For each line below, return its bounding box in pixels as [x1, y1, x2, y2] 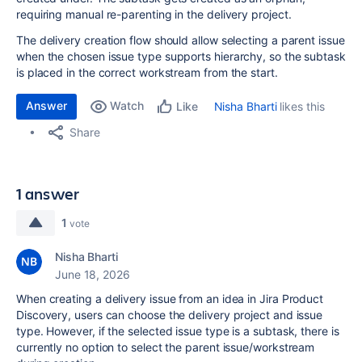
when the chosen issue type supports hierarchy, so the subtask [16, 49, 346, 63]
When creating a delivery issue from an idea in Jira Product [16, 292, 324, 305]
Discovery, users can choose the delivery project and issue [16, 308, 323, 322]
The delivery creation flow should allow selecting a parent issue [16, 33, 345, 47]
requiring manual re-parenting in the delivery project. [16, 7, 292, 21]
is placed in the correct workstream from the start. [16, 65, 278, 79]
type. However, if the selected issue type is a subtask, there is [16, 324, 339, 338]
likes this [276, 99, 325, 113]
